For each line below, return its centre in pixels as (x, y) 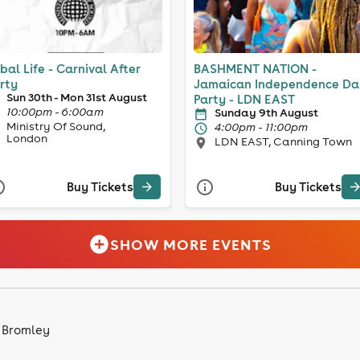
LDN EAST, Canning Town (283, 141)
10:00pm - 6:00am (55, 111)
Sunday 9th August (266, 112)
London (27, 138)
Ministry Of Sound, (55, 126)
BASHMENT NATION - (255, 68)
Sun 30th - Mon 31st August (76, 97)
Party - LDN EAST (244, 99)
